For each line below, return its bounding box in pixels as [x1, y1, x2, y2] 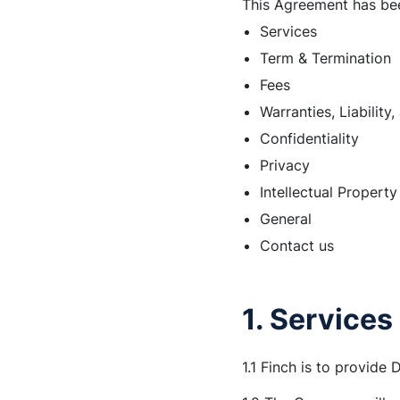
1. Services [241, 302, 393, 337]
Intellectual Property [259, 183, 397, 201]
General [259, 210, 312, 228]
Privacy [259, 156, 310, 174]
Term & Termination [259, 49, 391, 67]
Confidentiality [259, 129, 359, 147]
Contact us [259, 237, 334, 254]
